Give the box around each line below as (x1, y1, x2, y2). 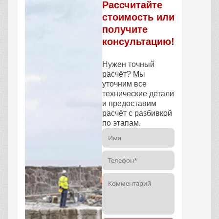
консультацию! (102, 36, 175, 47)
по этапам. (102, 118, 141, 127)
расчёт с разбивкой (102, 109, 172, 117)
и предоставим (102, 99, 156, 108)
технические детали (102, 89, 174, 98)
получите (102, 23, 148, 35)
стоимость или (102, 11, 175, 22)
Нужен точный (102, 60, 154, 68)
